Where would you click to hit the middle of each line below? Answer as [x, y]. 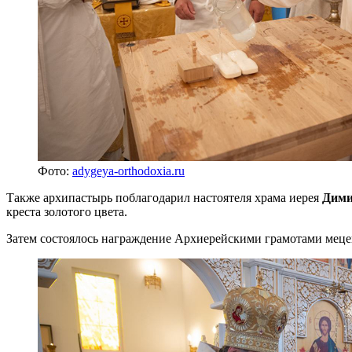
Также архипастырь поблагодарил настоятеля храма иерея [164, 197]
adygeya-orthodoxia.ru [128, 170]
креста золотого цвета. [67, 211]
